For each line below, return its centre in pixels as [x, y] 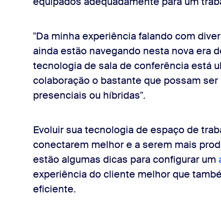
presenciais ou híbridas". [90, 95]
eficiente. [54, 189]
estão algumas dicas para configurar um [126, 160]
